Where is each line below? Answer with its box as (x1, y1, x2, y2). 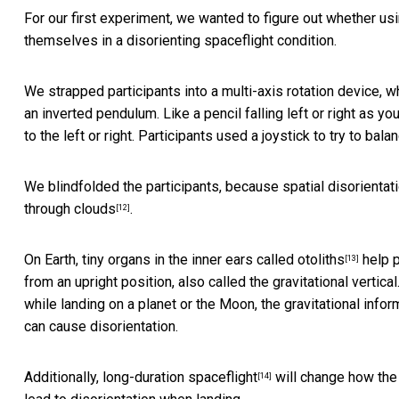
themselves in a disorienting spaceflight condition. (24, 32, 337, 50)
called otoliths (256, 251, 345, 269)
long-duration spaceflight (102, 369, 257, 387)
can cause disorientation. (24, 318, 178, 336)
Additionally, (24, 369, 102, 387)
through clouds (24, 200, 116, 218)
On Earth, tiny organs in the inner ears (24, 251, 256, 269)
